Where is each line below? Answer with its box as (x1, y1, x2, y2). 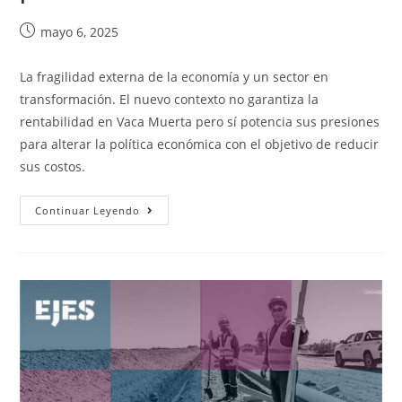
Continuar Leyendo (35, 203, 141, 217)
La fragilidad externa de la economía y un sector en (20, 67, 329, 85)
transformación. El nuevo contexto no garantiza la (20, 90, 319, 108)
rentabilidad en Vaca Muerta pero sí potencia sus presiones (20, 112, 380, 130)
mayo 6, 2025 (40, 22, 119, 40)
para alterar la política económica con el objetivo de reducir (20, 135, 380, 153)
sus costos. (20, 157, 86, 175)
